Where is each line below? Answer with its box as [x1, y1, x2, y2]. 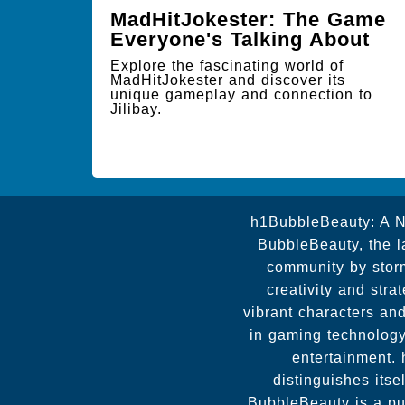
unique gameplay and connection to [110, 87, 372, 102]
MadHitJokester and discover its [110, 72, 345, 88]
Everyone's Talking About [110, 28, 370, 51]
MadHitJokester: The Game [110, 8, 386, 31]
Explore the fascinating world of [110, 58, 344, 73]
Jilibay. [110, 101, 162, 117]
